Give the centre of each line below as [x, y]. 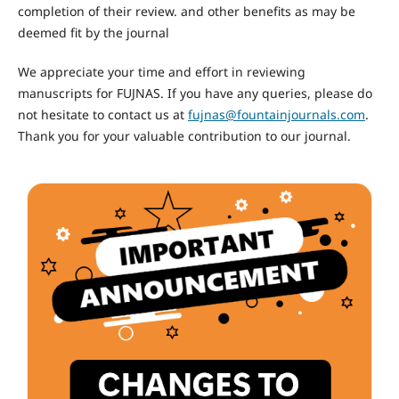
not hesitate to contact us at [102, 115]
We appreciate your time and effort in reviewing [161, 72]
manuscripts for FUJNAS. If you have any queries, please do [195, 94]
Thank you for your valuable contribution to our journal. [184, 136]
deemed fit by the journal [93, 33]
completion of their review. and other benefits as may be [186, 12]
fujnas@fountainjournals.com [276, 115]
